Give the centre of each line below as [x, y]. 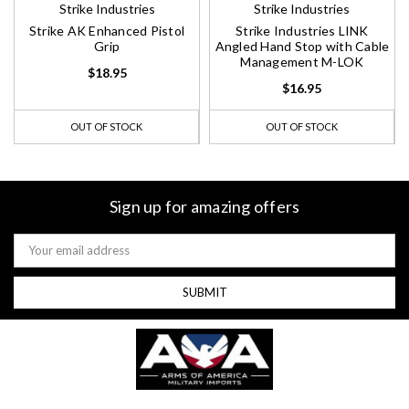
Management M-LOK [302, 62]
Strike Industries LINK [302, 31]
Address [36, 256]
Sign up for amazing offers [204, 207]
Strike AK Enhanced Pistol [107, 31]
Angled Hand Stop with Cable [302, 47]
